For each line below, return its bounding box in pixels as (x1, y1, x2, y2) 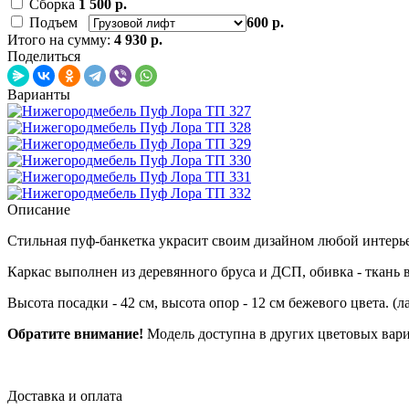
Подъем (29, 14, 89, 30)
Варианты (7, 86, 70, 102)
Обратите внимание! (7, 325, 143, 341)
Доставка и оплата (7, 387, 122, 404)
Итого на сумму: (7, 31, 114, 47)
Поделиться (7, 47, 80, 64)
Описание (7, 201, 70, 217)
